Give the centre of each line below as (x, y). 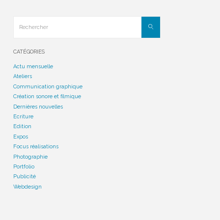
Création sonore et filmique (47, 97)
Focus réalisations (36, 147)
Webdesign (27, 187)
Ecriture (23, 116)
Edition (22, 127)
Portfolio (24, 166)
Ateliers (23, 77)
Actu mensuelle (33, 67)
